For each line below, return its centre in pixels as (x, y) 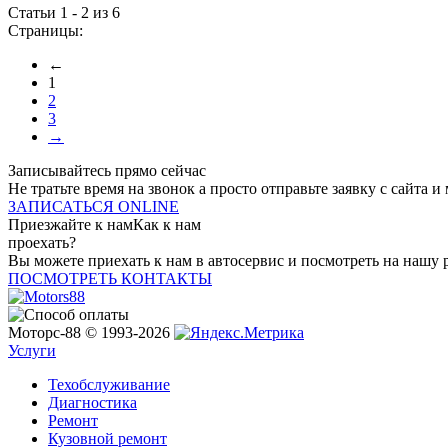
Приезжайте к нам (70, 224)
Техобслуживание (109, 384)
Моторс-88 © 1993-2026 (91, 332)
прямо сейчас (158, 170)
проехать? (42, 242)
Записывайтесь (59, 170)
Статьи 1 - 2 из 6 (64, 12)
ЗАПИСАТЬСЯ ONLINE (93, 206)
